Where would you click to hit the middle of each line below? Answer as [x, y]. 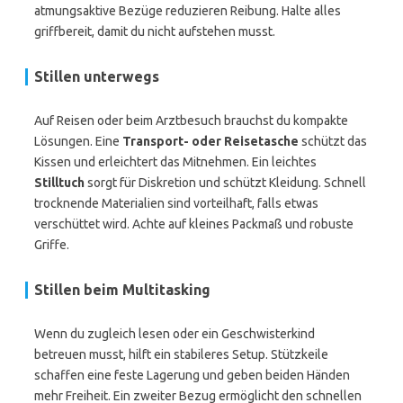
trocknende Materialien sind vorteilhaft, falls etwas [176, 203]
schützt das [333, 141]
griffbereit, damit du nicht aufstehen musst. [155, 31]
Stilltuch [59, 183]
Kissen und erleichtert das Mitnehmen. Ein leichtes [175, 162]
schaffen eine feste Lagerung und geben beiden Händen [192, 375]
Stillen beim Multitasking [122, 290]
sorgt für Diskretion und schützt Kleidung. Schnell [225, 183]
